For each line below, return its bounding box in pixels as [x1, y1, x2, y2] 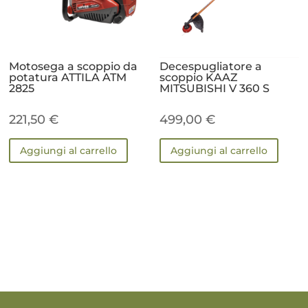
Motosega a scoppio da [9, 60, 138, 74]
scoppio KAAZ [159, 71, 239, 85]
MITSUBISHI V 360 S [159, 82, 270, 96]
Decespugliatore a [159, 60, 263, 74]
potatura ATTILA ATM [9, 71, 127, 85]
